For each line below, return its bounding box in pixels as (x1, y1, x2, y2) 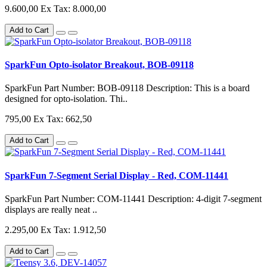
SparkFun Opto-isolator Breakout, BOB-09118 (5, 60, 194, 70)
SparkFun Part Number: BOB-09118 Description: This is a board (5, 83, 250, 94)
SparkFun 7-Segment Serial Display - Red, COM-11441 (5, 170, 228, 181)
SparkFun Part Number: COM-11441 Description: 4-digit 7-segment (5, 193, 262, 204)
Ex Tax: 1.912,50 (41, 224, 106, 235)
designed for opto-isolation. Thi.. (5, 94, 128, 104)
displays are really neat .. (5, 204, 97, 215)
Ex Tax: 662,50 (33, 114, 92, 125)
